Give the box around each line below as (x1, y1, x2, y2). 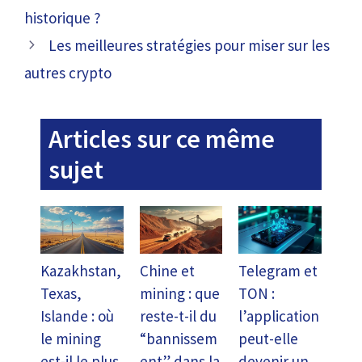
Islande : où (40, 305, 114, 326)
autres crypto (24, 62, 112, 82)
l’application (238, 305, 320, 326)
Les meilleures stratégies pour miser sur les (48, 35, 330, 55)
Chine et (139, 260, 195, 280)
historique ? (24, 7, 101, 27)
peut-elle (238, 328, 299, 348)
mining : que (139, 283, 220, 303)
